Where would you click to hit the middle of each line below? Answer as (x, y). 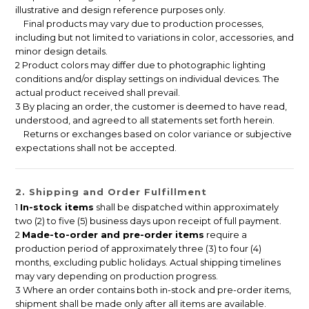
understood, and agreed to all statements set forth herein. (145, 120)
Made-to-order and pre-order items (113, 235)
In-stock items (57, 207)
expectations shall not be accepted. (96, 148)
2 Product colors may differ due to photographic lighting (140, 65)
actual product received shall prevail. (98, 93)
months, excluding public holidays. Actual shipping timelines (148, 262)
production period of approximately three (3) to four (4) (138, 249)
